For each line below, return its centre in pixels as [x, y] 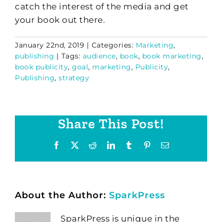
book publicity [41, 67]
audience [99, 56]
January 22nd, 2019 [50, 45]
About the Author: [62, 195]
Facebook [77, 144]
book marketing [172, 56]
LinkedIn [130, 144]
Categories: [113, 45]
